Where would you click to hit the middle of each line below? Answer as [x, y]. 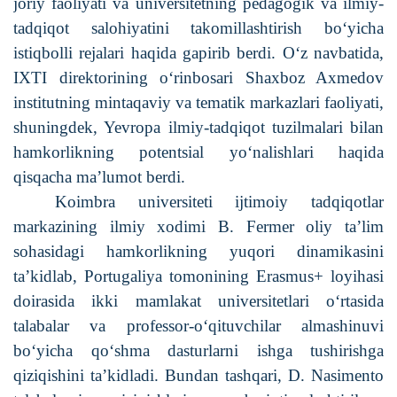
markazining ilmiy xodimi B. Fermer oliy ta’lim [198, 226]
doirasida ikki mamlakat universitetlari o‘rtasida [198, 300]
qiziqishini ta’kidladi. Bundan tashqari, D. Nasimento [198, 375]
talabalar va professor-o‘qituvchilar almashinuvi [198, 325]
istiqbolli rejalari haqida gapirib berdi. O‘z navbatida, [198, 52]
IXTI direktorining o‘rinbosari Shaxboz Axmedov [198, 77]
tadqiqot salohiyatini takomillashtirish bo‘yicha [198, 27]
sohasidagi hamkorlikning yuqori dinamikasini [198, 251]
